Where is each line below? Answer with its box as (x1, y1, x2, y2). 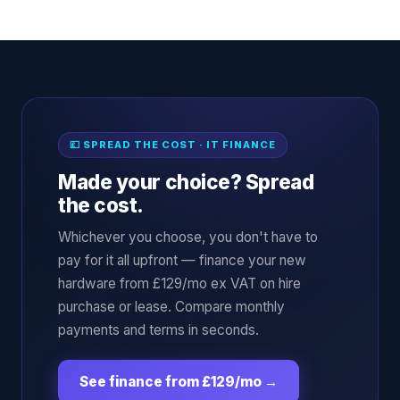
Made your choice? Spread (58, 169, 314, 194)
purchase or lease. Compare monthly (58, 297, 285, 315)
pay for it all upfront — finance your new (58, 251, 306, 269)
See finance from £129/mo (79, 372, 262, 390)
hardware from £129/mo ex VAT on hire (58, 274, 301, 292)
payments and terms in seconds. (58, 321, 259, 338)
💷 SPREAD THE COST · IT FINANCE (70, 137, 277, 151)
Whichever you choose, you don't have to (58, 228, 318, 246)
